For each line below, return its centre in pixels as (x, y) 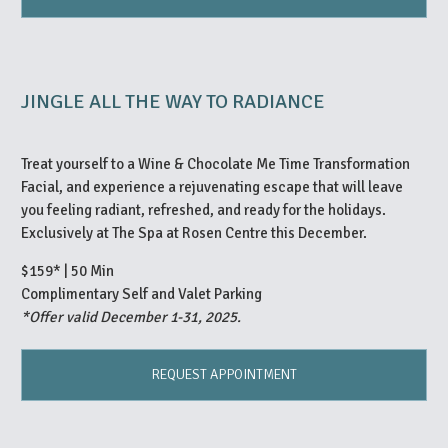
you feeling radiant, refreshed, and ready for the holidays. (203, 209)
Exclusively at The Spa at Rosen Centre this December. (194, 232)
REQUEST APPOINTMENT (224, 374)
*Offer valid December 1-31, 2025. (131, 316)
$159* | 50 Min (67, 270)
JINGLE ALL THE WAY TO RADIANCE (173, 101)
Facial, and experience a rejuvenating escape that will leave (212, 186)
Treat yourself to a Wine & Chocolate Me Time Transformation (215, 163)
